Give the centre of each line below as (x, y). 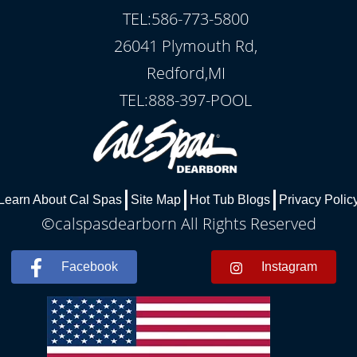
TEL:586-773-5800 (186, 19)
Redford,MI (186, 73)
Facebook (89, 267)
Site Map (156, 200)
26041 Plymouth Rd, (186, 46)
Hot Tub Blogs (230, 200)
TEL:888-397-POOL (186, 100)
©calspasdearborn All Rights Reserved (178, 224)
